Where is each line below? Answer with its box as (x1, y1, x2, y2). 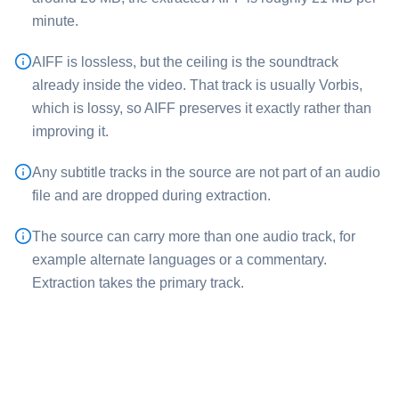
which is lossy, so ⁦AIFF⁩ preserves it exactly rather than (32, 101, 371, 116)
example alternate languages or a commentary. (32, 252, 327, 267)
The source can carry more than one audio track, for (32, 229, 355, 244)
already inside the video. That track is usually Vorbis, (32, 77, 362, 93)
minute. (32, 13, 78, 28)
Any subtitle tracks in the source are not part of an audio (32, 165, 380, 180)
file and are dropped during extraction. (32, 188, 271, 203)
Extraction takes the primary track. (32, 275, 244, 290)
